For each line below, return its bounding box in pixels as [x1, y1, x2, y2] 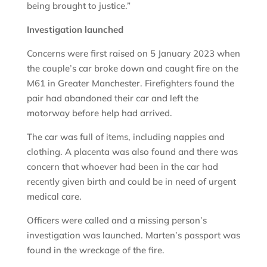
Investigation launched [26, 24, 126, 36]
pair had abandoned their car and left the [26, 92, 198, 104]
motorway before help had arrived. [26, 107, 175, 119]
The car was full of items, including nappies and [26, 131, 225, 143]
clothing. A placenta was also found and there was [26, 146, 238, 158]
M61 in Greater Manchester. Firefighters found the [26, 77, 234, 89]
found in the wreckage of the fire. [26, 244, 167, 256]
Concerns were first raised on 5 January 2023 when [26, 48, 240, 60]
